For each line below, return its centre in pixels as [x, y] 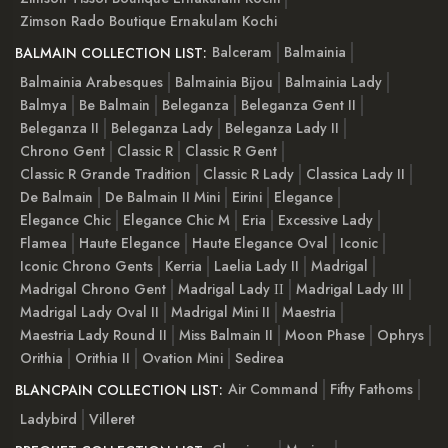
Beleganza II [59, 128]
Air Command [273, 388]
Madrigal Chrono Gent [93, 289]
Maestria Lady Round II [93, 335]
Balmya [43, 105]
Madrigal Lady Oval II [89, 312]
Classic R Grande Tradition [105, 174]
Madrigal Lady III [350, 289]
